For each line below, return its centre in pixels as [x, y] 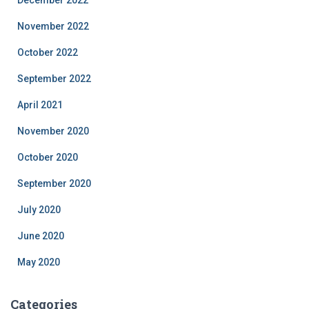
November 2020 [53, 131]
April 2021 [40, 105]
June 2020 [41, 236]
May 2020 [39, 262]
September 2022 [54, 79]
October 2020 [48, 157]
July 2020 [39, 210]
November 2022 [53, 26]
